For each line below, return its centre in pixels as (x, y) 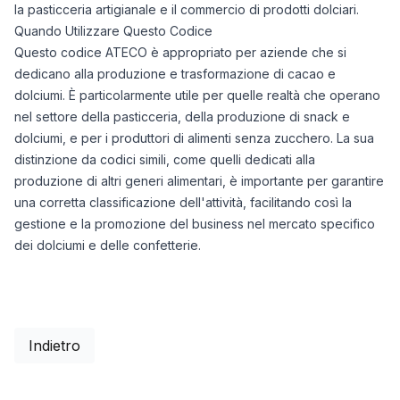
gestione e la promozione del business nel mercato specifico (195, 224)
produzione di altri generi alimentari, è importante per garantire (199, 181)
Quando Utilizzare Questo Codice (113, 31)
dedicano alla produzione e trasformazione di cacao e (175, 74)
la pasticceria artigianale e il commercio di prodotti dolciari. (187, 9)
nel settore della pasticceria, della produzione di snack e (182, 117)
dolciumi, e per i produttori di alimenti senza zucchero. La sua (194, 138)
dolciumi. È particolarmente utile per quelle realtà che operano (197, 95)
